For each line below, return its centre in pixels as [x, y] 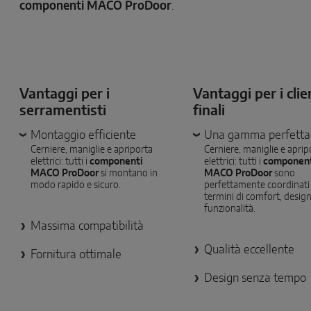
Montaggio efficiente [84, 135]
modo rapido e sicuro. [76, 186]
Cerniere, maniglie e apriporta [92, 150]
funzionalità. [230, 209]
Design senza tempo [255, 278]
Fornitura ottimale [76, 255]
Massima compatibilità [87, 226]
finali [209, 111]
